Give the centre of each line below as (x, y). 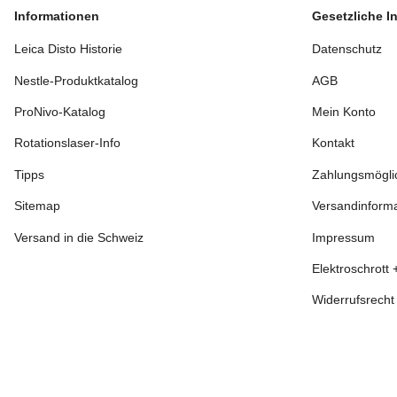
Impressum (343, 237)
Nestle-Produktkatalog (76, 80)
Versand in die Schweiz (79, 237)
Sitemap (37, 206)
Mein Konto (344, 112)
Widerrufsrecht (353, 300)
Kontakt (333, 143)
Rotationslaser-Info (67, 143)
